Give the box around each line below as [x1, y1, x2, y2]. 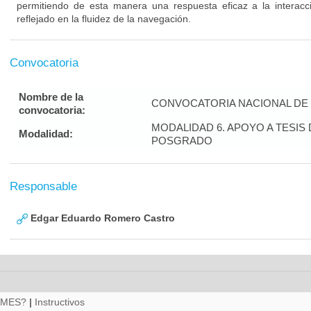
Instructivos [35, 296, 85, 308]
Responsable [10, 180, 77, 193]
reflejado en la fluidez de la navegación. [17, 13, 191, 24]
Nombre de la [19, 91, 83, 103]
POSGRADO [151, 135, 212, 146]
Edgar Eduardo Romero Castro [28, 212, 175, 224]
